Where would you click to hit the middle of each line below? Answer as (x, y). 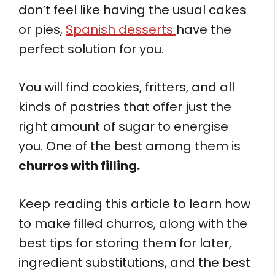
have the (204, 30)
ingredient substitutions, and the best (134, 263)
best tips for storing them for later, (125, 243)
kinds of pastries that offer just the (125, 107)
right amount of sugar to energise (123, 127)
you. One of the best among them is (130, 146)
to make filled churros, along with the (133, 224)
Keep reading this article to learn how (134, 204)
